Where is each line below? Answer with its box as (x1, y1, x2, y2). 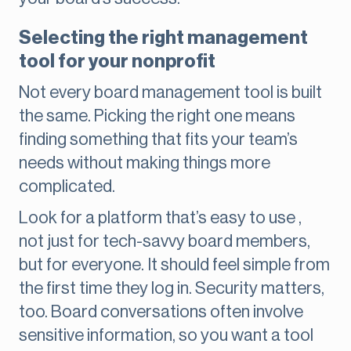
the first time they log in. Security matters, (19, 280, 324, 298)
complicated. (19, 178, 115, 196)
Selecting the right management (19, 28, 308, 48)
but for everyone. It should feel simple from (19, 256, 330, 274)
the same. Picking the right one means (19, 107, 295, 125)
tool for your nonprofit (19, 52, 215, 71)
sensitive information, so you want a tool (19, 327, 313, 345)
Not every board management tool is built (19, 84, 322, 102)
